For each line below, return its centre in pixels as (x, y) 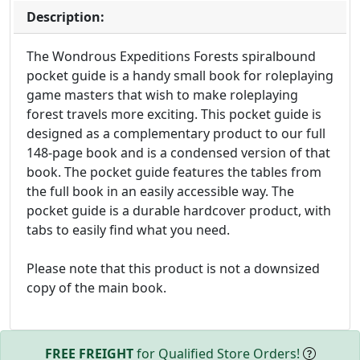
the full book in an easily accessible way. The (160, 192)
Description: (65, 17)
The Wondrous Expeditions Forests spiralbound (171, 57)
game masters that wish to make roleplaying (162, 95)
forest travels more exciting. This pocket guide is (174, 115)
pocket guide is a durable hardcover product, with (179, 211)
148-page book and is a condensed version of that (178, 153)
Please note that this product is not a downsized (173, 269)
